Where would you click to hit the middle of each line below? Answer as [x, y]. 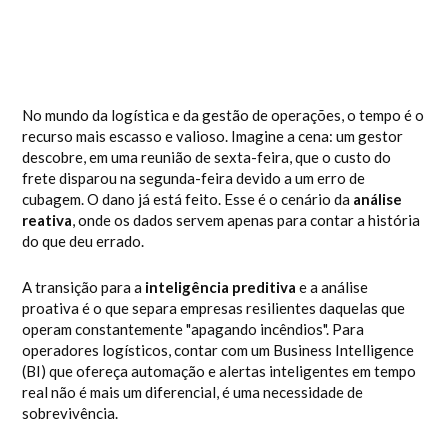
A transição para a [84, 287]
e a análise [332, 287]
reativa [47, 220]
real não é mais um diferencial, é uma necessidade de [193, 392]
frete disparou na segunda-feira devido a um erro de [194, 178]
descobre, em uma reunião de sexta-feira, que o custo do [207, 157]
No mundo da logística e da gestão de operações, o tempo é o [223, 115]
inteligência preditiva [221, 287]
